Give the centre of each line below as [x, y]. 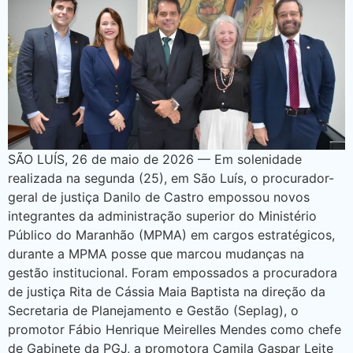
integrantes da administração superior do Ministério [162, 216]
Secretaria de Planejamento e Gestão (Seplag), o [153, 311]
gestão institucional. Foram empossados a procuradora [173, 273]
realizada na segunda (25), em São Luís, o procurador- [171, 178]
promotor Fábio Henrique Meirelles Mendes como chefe [175, 330]
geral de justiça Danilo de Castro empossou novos [159, 197]
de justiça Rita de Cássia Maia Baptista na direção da [167, 292]
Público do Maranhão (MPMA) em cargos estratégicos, [171, 235]
